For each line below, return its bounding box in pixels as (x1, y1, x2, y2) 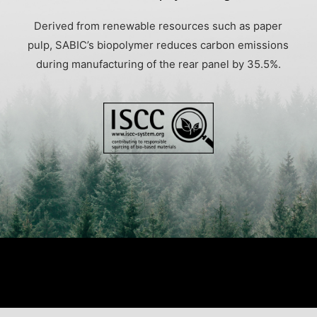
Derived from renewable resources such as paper (34, 20, 283, 33)
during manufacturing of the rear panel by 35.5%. (35, 58, 281, 71)
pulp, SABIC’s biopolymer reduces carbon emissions (28, 39, 289, 52)
